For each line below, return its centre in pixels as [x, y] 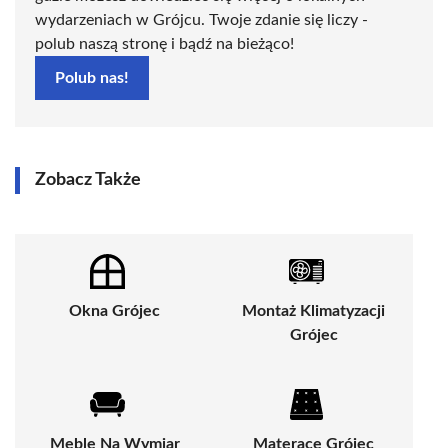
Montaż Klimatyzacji [313, 311]
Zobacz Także [88, 180]
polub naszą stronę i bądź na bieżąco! [164, 44]
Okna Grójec [114, 311]
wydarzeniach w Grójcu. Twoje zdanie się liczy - [201, 20]
